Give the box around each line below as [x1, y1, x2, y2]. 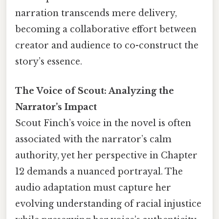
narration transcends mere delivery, [15, 8, 177, 19]
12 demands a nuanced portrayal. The [15, 166, 183, 177]
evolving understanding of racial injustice [15, 198, 201, 209]
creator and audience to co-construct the [15, 40, 198, 51]
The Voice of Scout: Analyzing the [15, 85, 174, 96]
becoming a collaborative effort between [15, 24, 197, 35]
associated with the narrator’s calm [15, 133, 172, 145]
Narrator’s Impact [15, 101, 97, 112]
